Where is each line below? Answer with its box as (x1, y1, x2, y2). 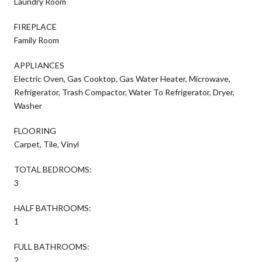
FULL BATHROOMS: (14, 241, 89, 251)
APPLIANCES (14, 60, 64, 70)
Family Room (14, 35, 59, 45)
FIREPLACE (14, 21, 57, 32)
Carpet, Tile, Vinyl (14, 139, 79, 149)
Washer (14, 100, 42, 111)
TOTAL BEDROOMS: (14, 164, 92, 174)
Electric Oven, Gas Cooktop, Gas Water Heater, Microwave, (14, 73, 230, 84)
